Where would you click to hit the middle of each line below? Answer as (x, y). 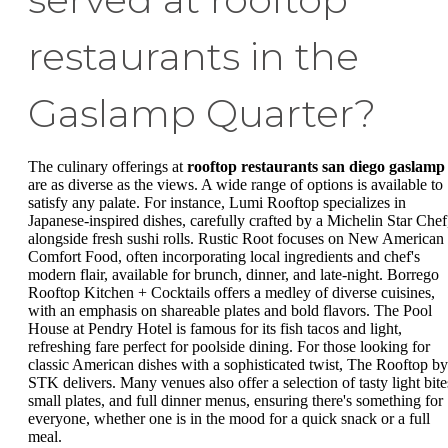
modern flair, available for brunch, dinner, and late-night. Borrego (233, 275)
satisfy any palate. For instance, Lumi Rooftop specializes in (217, 203)
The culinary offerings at (107, 167)
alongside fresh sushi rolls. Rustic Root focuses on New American (236, 239)
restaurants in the (193, 57)
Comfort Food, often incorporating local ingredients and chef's (224, 257)
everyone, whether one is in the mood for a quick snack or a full (229, 419)
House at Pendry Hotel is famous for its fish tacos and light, (215, 329)
